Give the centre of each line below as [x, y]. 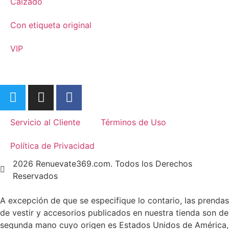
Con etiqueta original [51, 25]
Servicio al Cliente [45, 122]
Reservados [35, 176]
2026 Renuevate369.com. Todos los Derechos [102, 163]
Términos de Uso [133, 122]
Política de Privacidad [52, 145]
